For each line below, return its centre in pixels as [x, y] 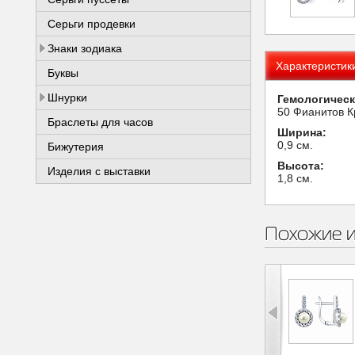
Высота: [301, 166]
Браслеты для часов [100, 122]
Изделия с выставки [99, 171]
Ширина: [302, 132]
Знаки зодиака [85, 48]
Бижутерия [76, 147]
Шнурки [67, 97]
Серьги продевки [92, 24]
